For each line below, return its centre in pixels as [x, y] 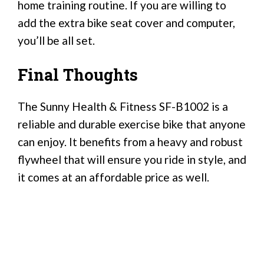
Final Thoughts [78, 74]
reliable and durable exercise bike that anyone [132, 124]
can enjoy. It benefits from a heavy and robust [130, 142]
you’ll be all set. [56, 41]
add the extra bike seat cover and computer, [126, 23]
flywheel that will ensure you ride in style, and [132, 160]
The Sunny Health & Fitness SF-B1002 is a [123, 107]
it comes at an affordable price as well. [113, 177]
